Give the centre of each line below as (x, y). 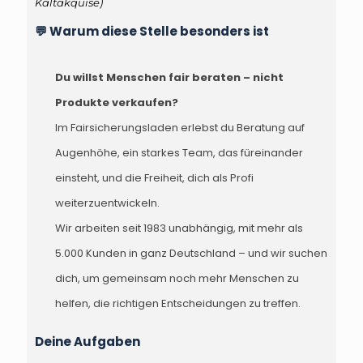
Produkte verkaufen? (117, 103)
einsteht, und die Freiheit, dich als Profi (154, 178)
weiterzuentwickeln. (107, 203)
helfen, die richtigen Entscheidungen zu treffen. (178, 304)
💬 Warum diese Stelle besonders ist (152, 32)
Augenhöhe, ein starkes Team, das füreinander (179, 153)
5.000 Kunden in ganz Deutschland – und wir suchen (191, 254)
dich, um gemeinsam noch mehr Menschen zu (177, 279)
